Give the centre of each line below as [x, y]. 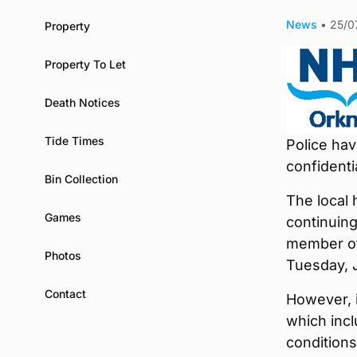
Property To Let [85, 64]
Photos [63, 255]
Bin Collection [81, 178]
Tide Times [75, 140]
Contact [65, 293]
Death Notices [82, 102]
